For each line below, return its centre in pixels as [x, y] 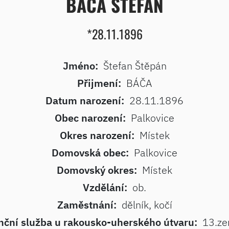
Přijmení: [99, 83]
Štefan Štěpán [135, 66]
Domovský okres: [97, 170]
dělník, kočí [147, 205]
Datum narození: [85, 100]
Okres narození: [97, 135]
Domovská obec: [90, 153]
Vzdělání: [105, 187]
